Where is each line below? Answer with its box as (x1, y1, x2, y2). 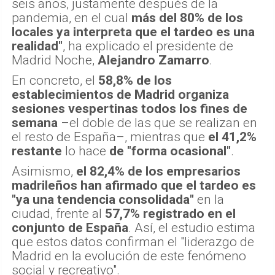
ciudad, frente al (12, 206, 105, 222)
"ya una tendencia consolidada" (12, 192, 194, 207)
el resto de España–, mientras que (12, 130, 208, 145)
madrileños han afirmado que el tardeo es (12, 178, 256, 193)
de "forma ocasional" (109, 144, 231, 159)
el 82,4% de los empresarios (76, 164, 241, 179)
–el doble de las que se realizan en (58, 115, 257, 131)
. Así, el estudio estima (128, 220, 255, 236)
